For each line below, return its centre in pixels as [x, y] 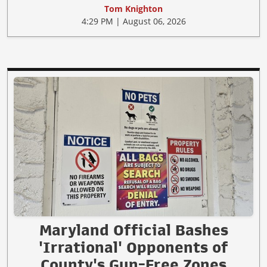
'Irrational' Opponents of [133, 247]
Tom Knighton [133, 9]
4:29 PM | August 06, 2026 [133, 21]
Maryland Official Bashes [133, 230]
